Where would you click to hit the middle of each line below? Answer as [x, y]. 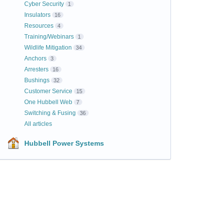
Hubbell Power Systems [64, 143]
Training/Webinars [49, 37]
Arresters [36, 69]
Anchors [35, 58]
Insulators [37, 15]
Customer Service [48, 91]
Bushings [37, 80]
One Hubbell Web [48, 102]
